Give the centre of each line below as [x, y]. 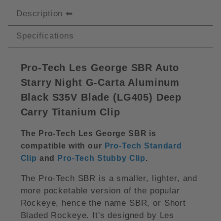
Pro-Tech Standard [143, 146]
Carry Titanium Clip [70, 112]
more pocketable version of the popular [100, 191]
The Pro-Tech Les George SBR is [89, 134]
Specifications [45, 36]
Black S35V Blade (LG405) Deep [101, 97]
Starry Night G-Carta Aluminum [100, 83]
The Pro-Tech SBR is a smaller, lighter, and [109, 179]
